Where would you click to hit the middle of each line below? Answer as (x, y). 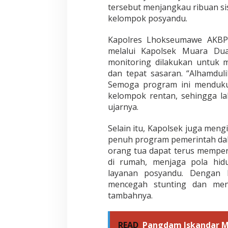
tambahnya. (130, 196)
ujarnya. (123, 107)
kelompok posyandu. (147, 19)
